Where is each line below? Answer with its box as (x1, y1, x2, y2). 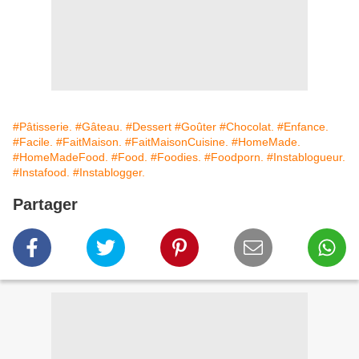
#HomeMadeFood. (13, 151, 108, 164)
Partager (13, 196, 78, 214)
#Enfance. (277, 120, 329, 134)
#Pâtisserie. (13, 120, 72, 134)
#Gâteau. (75, 120, 123, 134)
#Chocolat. (220, 120, 274, 134)
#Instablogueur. (267, 151, 345, 164)
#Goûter (175, 120, 216, 134)
